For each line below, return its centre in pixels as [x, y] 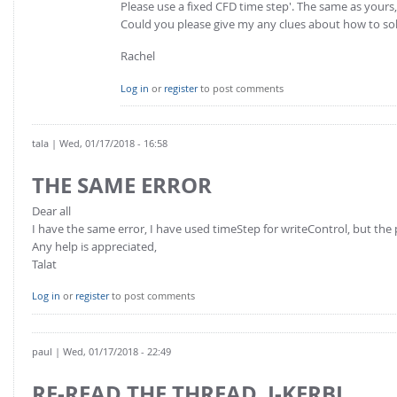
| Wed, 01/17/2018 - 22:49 [112, 351]
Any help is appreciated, [94, 246]
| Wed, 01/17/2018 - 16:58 [108, 143]
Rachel [138, 55]
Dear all [51, 210]
